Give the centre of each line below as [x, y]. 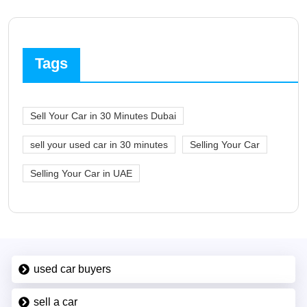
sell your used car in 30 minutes [99, 144]
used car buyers [72, 269]
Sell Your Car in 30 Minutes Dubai [103, 115]
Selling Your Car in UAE [81, 173]
